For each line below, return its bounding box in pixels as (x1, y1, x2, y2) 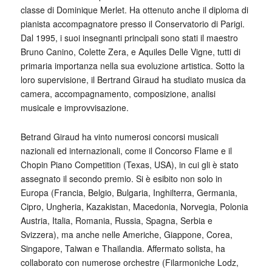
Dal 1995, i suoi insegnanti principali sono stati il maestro (20, 32, 238, 44)
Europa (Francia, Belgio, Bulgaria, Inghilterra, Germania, (20, 186, 237, 199)
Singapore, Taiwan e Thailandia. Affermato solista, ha (20, 242, 225, 255)
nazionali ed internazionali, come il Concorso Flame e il (20, 144, 232, 157)
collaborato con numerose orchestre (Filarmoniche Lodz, (20, 256, 239, 269)
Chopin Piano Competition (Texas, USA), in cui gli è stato (20, 158, 239, 171)
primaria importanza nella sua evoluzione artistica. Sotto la (20, 59, 245, 72)
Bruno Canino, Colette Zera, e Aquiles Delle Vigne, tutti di (20, 46, 240, 58)
